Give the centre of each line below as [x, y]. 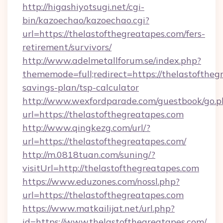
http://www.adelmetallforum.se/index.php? [112, 60]
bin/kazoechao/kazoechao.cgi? [86, 20]
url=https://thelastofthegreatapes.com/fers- [114, 34]
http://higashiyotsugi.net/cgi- [83, 7]
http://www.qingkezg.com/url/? [86, 128]
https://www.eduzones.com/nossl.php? [101, 181]
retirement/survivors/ [67, 47]
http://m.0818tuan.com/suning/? [89, 155]
